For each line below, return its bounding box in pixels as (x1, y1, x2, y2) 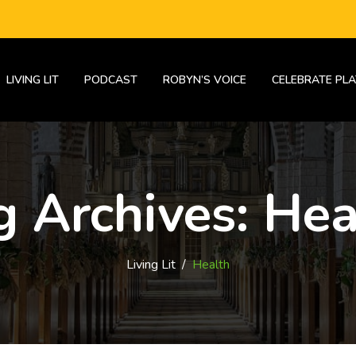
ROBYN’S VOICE (163, 72, 246, 87)
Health (192, 256, 230, 273)
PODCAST (84, 72, 137, 87)
